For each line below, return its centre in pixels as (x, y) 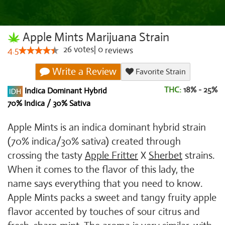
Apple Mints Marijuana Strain (95, 37)
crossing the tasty (46, 155)
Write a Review (83, 72)
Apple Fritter (111, 155)
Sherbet (165, 155)
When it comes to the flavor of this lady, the (101, 170)
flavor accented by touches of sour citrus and (104, 212)
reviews (118, 50)
